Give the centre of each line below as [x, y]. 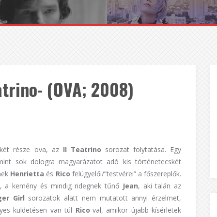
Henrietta [28, 174]
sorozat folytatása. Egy [141, 149]
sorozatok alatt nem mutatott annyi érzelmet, [103, 198]
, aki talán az [160, 186]
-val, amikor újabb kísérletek [136, 210]
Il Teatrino [82, 149]
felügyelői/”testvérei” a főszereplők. [127, 174]
